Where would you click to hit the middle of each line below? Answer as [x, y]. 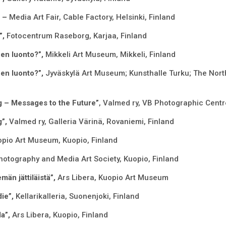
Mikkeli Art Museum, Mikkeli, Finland [110, 55]
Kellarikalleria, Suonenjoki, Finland [77, 196]
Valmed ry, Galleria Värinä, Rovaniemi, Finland [91, 122]
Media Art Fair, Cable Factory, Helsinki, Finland [92, 17]
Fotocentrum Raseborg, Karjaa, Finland [76, 36]
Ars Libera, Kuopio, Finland [60, 215]
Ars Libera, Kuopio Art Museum [113, 178]
